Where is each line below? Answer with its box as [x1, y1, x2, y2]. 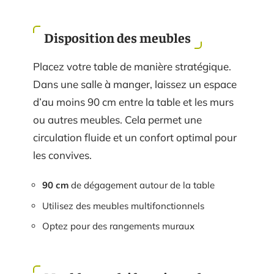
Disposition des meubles [44, 28, 191, 46]
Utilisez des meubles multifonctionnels [42, 199, 204, 212]
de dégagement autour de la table [68, 179, 215, 191]
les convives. [33, 148, 92, 161]
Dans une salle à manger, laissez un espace [33, 77, 237, 91]
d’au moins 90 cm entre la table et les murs [33, 95, 234, 108]
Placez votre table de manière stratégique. [33, 59, 231, 73]
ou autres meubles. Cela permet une [33, 113, 202, 126]
